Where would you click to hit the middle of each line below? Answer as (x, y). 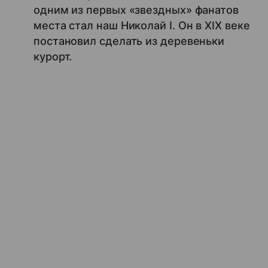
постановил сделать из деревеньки (129, 41)
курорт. (54, 56)
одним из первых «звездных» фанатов (136, 10)
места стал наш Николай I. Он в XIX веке (142, 25)
